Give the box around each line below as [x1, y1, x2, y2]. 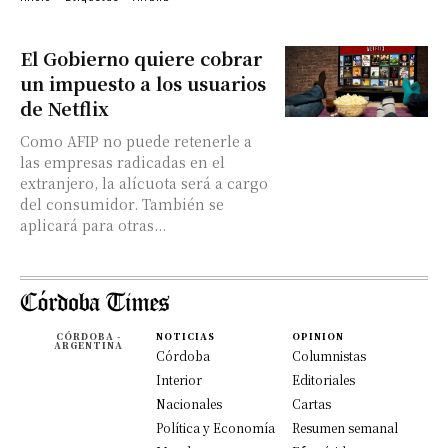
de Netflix [20, 95, 109, 121]
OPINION [292, 330, 344, 343]
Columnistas [292, 347, 366, 364]
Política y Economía [156, 419, 275, 436]
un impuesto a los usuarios [20, 70, 266, 96]
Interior [156, 371, 202, 388]
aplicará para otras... [20, 215, 166, 235]
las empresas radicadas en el [20, 152, 225, 172]
